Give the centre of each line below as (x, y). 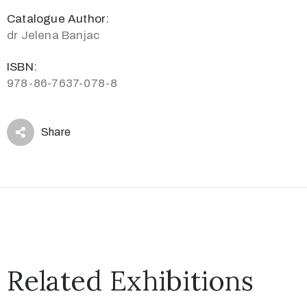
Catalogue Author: (58, 19)
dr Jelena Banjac (53, 36)
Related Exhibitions (130, 281)
